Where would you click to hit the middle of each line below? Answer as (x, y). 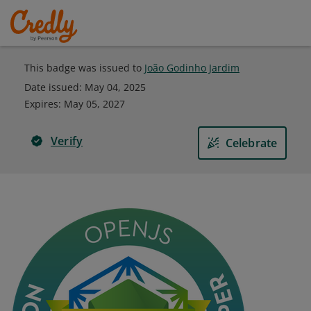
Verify (67, 141)
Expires (41, 104)
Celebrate (251, 143)
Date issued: (54, 87)
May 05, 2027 (94, 104)
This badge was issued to (84, 68)
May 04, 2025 (115, 87)
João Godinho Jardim (192, 68)
